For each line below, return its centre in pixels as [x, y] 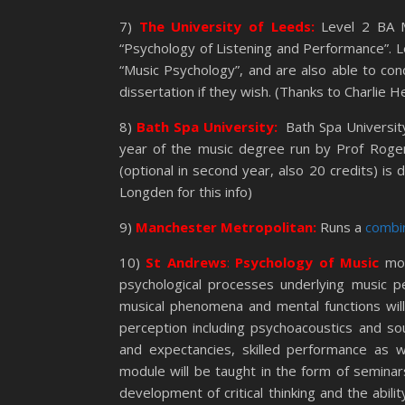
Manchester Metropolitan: [226, 227]
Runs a [341, 227]
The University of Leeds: [226, 26]
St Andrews [186, 262]
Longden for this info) [186, 192]
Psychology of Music [307, 262]
